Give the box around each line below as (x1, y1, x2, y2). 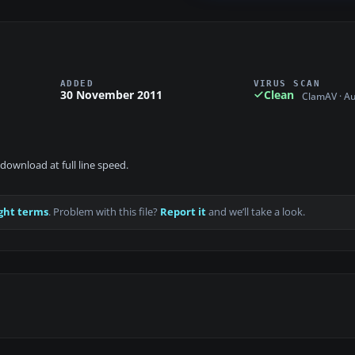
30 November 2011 (60, 86, 162, 102)
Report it (160, 205, 206, 219)
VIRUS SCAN (253, 78, 321, 88)
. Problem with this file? (48, 205, 160, 219)
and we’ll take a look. (206, 205, 305, 219)
